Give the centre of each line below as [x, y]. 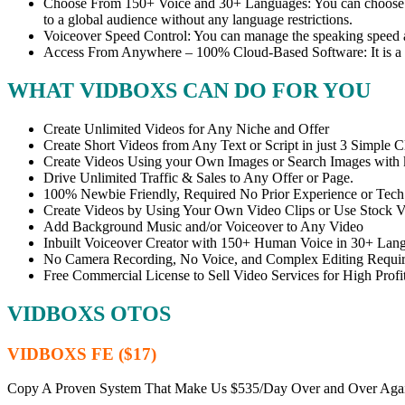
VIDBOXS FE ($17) [82, 353]
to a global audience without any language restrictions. [198, 20]
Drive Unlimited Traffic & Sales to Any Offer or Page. [198, 177]
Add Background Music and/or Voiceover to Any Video [203, 226]
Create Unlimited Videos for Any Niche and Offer [186, 128]
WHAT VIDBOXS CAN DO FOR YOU [189, 90]
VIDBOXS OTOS [89, 313]
